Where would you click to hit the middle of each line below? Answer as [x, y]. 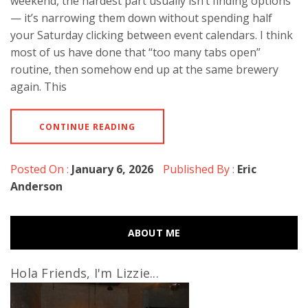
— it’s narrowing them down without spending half [141, 18]
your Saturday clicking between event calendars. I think [152, 35]
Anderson [36, 186]
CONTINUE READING [87, 126]
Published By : [199, 169]
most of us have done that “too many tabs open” [135, 52]
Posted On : [41, 169]
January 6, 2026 [112, 169]
